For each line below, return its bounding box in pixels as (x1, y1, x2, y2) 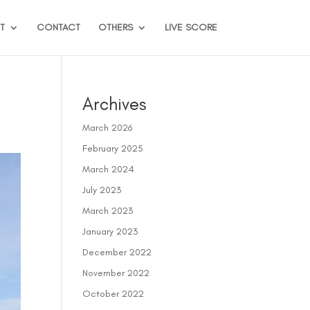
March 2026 (82, 122, 133, 134)
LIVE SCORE (164, 21, 217, 33)
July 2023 (82, 184, 122, 196)
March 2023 (82, 205, 134, 217)
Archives (82, 93, 147, 115)
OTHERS (98, 21, 133, 33)
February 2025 (82, 143, 144, 154)
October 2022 (82, 288, 145, 300)
